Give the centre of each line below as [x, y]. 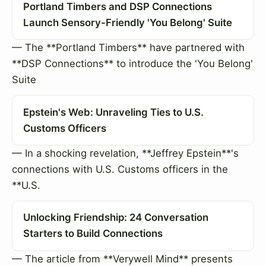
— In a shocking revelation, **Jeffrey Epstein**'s [125, 153]
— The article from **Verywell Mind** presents [122, 259]
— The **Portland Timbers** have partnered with [128, 48]
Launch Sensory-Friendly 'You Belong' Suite [127, 22]
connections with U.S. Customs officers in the [120, 169]
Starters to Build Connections [93, 234]
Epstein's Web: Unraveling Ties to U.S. [113, 112]
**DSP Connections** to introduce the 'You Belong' [132, 64]
